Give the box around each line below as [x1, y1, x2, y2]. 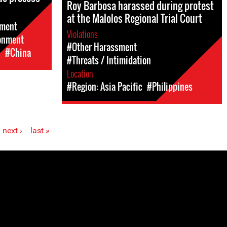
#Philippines [147, 80, 193, 93]
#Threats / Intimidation [67, 54, 151, 67]
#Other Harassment [67, 41, 137, 54]
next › [2, 126, 22, 135]
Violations [67, 27, 100, 41]
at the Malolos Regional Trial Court [67, 11, 202, 26]
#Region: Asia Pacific [67, 80, 142, 93]
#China [5, 46, 31, 59]
